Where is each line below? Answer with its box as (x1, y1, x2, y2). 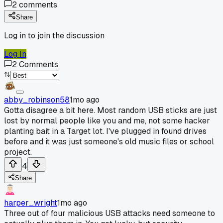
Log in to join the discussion (4, 30, 105, 41)
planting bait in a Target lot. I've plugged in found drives (4, 125, 207, 136)
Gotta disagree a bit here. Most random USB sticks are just (4, 105, 217, 115)
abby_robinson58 (4, 94, 70, 105)
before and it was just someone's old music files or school (4, 136, 214, 147)
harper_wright (4, 197, 57, 208)
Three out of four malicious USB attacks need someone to (4, 208, 215, 219)
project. (4, 146, 32, 157)
